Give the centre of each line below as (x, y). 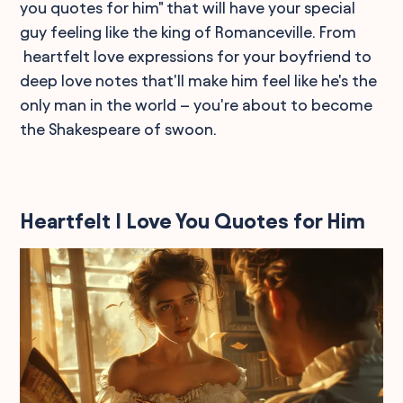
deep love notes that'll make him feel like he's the (199, 81)
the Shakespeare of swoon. (119, 129)
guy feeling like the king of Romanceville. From (188, 32)
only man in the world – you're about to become (197, 105)
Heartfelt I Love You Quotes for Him (193, 221)
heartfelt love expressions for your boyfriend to (196, 56)
